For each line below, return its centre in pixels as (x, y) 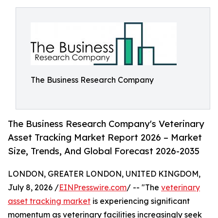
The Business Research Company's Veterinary (106, 124)
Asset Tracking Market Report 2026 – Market (105, 137)
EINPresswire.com (93, 188)
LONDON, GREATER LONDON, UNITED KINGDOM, (104, 174)
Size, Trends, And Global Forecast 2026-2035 (104, 151)
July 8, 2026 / (33, 188)
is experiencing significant (140, 201)
